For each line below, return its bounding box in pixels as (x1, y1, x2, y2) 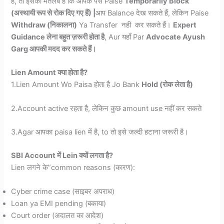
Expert (173, 20, 197, 29)
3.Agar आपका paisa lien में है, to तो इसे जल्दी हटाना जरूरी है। (11, 127, 189, 136)
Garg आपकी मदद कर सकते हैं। (11, 44, 97, 53)
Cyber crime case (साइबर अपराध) (11, 186, 115, 196)
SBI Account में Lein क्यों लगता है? (11, 151, 113, 160)
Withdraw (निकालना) (11, 20, 77, 29)
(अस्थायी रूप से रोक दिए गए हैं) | (11, 8, 96, 17)
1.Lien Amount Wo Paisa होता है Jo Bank (11, 80, 142, 89)
